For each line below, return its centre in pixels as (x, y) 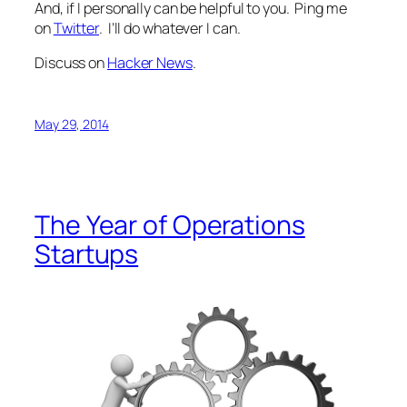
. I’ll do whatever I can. (170, 29)
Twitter (76, 29)
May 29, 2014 (72, 124)
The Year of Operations (170, 225)
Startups (87, 254)
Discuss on (71, 63)
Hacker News (149, 63)
